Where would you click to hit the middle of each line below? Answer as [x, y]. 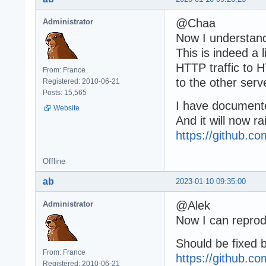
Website [66, 108]
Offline [54, 161]
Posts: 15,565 [65, 93]
